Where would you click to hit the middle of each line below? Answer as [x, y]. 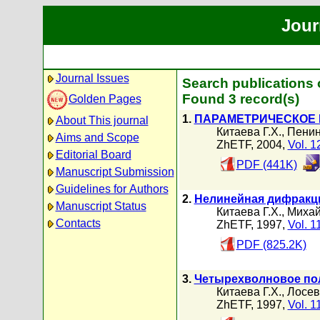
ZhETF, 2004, [252, 145]
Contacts [78, 223]
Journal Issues [92, 78]
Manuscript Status [101, 206]
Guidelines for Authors [112, 189]
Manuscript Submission [115, 172]
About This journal [102, 120]
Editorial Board [93, 155]
